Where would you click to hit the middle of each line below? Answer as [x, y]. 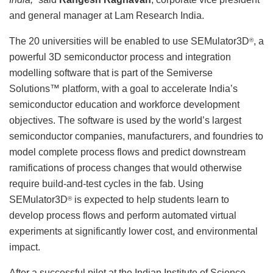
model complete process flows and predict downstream [127, 152]
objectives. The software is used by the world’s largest [125, 121]
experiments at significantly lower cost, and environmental [133, 232]
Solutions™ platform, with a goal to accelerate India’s [123, 89]
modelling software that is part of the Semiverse [111, 73]
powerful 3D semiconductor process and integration [120, 57]
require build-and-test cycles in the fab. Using [106, 184]
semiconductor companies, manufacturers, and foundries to [136, 136]
